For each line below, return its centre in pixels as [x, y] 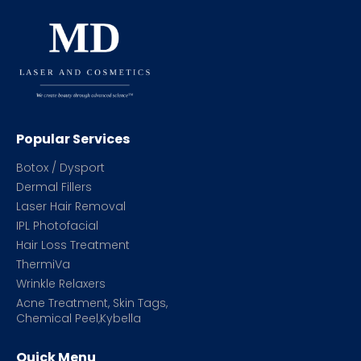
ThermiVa [43, 264]
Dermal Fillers [54, 187]
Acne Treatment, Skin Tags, [92, 303]
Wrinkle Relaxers [61, 284]
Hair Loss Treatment [73, 245]
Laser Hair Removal [71, 206]
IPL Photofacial [57, 226]
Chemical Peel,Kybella [79, 318]
